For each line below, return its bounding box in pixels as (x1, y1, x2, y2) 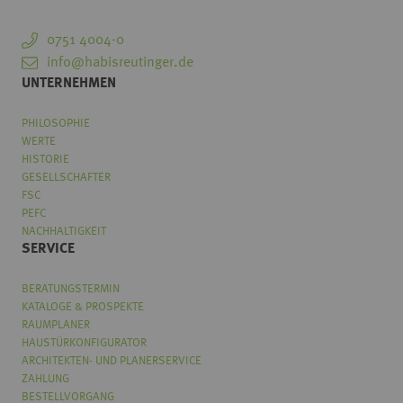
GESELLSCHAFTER (22, 171, 111, 184)
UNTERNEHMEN (22, 76, 116, 91)
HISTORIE (22, 153, 69, 166)
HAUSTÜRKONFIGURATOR (22, 336, 147, 349)
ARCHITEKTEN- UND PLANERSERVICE (22, 354, 201, 367)
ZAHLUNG (22, 372, 69, 385)
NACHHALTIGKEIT (22, 225, 106, 237)
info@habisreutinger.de (47, 55, 193, 70)
